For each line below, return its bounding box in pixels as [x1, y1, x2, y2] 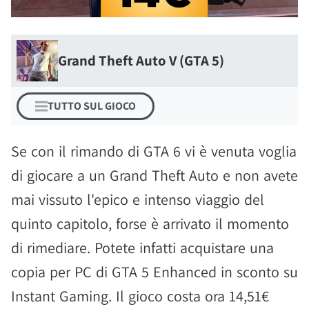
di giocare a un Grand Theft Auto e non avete [11, 166, 298, 185]
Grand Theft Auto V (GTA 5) [58, 51, 224, 70]
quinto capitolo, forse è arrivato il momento [11, 214, 289, 233]
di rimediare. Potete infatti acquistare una [11, 238, 274, 257]
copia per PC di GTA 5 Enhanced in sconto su [11, 262, 298, 281]
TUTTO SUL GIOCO [48, 99, 136, 113]
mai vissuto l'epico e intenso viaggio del [11, 190, 264, 209]
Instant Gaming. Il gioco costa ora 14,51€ [11, 286, 269, 306]
